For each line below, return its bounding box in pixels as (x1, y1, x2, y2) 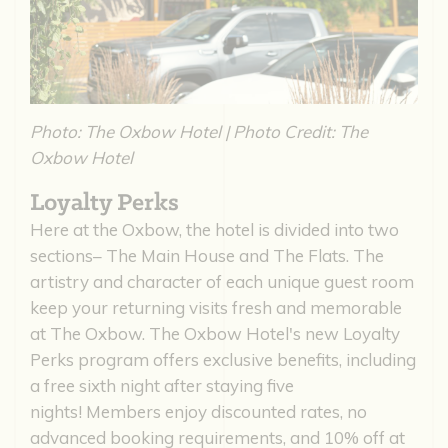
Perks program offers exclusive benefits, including (30, 349, 416, 371)
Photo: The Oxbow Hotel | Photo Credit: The (30, 121, 368, 143)
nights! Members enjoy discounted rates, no (30, 401, 367, 423)
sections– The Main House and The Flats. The (30, 245, 384, 267)
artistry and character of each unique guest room (30, 271, 414, 293)
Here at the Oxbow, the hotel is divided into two (30, 219, 399, 241)
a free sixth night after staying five (30, 375, 294, 397)
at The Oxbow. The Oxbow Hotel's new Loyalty (30, 323, 400, 345)
